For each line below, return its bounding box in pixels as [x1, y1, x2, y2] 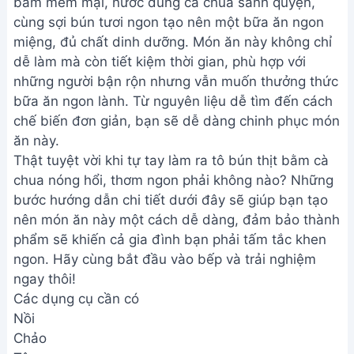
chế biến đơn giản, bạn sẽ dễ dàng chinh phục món [13, 113, 340, 129]
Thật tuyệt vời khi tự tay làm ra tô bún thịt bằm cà [13, 153, 329, 168]
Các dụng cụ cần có [13, 291, 139, 307]
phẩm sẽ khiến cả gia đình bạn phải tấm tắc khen [13, 232, 326, 247]
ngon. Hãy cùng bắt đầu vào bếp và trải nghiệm [13, 251, 316, 267]
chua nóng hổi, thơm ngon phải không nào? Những [13, 172, 333, 188]
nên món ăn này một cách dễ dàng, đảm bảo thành [13, 212, 340, 228]
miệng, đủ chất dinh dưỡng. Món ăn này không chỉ [13, 34, 332, 50]
